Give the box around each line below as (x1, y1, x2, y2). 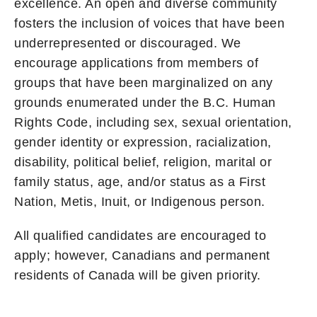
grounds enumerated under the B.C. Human (14, 95, 276, 110)
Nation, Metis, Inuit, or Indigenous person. (14, 194, 265, 209)
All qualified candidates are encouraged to (14, 228, 266, 243)
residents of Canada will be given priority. (14, 267, 261, 282)
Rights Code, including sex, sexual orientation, (14, 115, 292, 129)
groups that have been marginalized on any (14, 75, 273, 90)
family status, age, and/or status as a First (14, 174, 265, 189)
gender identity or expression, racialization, (14, 134, 272, 149)
